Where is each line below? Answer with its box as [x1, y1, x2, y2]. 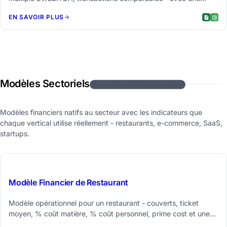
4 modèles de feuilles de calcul [93, 81, 181, 89]
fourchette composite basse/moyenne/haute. [9, 4, 158, 13]
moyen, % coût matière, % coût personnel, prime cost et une [9, 209, 210, 218]
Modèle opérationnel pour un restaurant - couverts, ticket [9, 199, 199, 208]
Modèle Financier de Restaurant [9, 177, 129, 188]
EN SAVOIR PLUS [9, 13, 64, 21]
